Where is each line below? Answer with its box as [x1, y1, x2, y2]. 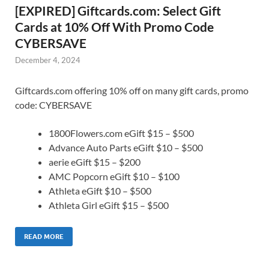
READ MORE [24, 232, 64, 241]
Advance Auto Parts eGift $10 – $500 [49, 141, 203, 153]
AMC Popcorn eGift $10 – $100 [49, 170, 180, 182]
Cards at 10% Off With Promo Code [15, 19, 214, 34]
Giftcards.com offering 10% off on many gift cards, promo [15, 84, 249, 96]
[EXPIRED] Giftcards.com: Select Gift [15, 2, 221, 18]
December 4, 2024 [15, 55, 80, 65]
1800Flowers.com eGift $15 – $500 [49, 127, 194, 139]
